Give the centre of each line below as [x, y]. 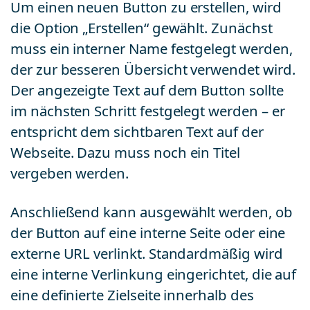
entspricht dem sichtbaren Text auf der [137, 132]
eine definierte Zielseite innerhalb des [132, 295]
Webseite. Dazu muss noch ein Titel [125, 153]
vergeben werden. [70, 173]
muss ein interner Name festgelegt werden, [152, 49]
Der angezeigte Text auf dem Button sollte [147, 90]
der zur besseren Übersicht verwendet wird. [153, 70]
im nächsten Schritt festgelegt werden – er [148, 111]
